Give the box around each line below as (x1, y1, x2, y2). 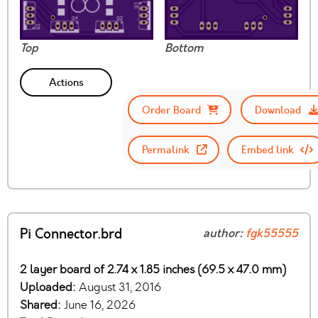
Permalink (142, 142, 190, 157)
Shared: (20, 297, 64, 313)
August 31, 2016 (79, 280, 161, 295)
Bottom (165, 40, 203, 56)
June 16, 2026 (64, 297, 136, 313)
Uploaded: (20, 280, 79, 295)
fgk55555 (246, 226, 298, 242)
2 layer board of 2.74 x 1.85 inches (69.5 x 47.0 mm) (20, 262, 286, 278)
